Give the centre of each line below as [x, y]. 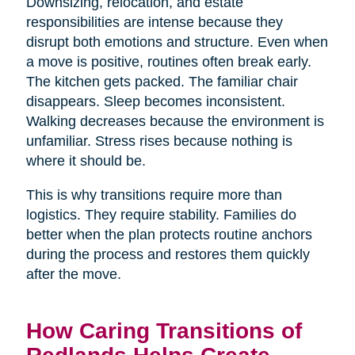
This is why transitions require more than [154, 195]
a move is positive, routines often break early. [168, 61]
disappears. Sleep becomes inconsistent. [155, 101]
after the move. [73, 274]
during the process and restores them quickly [168, 254]
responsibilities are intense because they [154, 22]
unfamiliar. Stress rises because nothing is [159, 141]
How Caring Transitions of [164, 330]
